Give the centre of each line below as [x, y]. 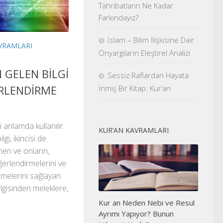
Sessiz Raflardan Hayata [148, 75]
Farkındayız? [118, 17]
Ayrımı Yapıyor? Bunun [136, 213]
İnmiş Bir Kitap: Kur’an [135, 88]
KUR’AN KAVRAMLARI [134, 130]
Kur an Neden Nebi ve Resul [147, 202]
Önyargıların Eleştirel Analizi [145, 53]
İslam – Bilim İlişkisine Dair [151, 40]
